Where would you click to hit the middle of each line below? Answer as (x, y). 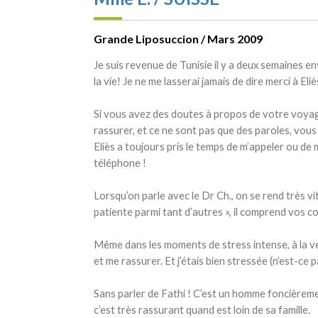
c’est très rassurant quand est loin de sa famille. (202, 309)
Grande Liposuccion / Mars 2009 (178, 38)
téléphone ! (120, 162)
